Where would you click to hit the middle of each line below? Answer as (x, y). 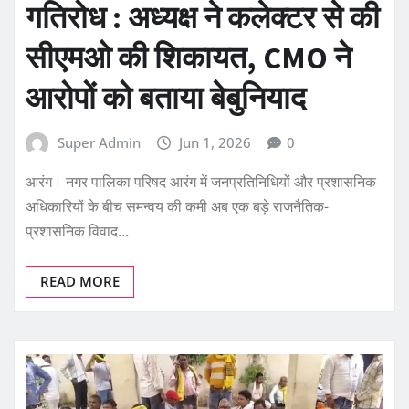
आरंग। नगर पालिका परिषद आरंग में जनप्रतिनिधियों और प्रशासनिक (201, 182)
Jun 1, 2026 (215, 142)
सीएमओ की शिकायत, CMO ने (189, 57)
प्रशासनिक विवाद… (77, 231)
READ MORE (80, 282)
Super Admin (99, 142)
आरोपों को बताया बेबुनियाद (166, 97)
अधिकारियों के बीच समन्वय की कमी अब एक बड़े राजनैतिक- (177, 207)
